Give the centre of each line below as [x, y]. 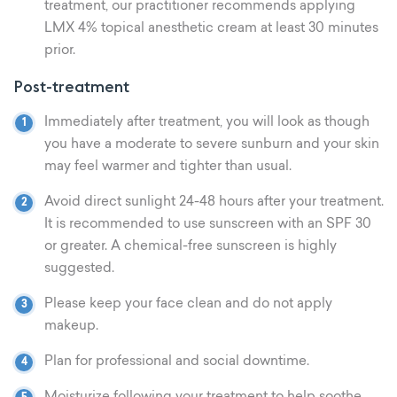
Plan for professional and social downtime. [177, 362]
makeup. [71, 327]
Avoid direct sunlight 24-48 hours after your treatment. [214, 202]
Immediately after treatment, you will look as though [207, 123]
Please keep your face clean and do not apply [188, 304]
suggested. [79, 269]
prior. [60, 51]
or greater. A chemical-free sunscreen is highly [191, 247]
